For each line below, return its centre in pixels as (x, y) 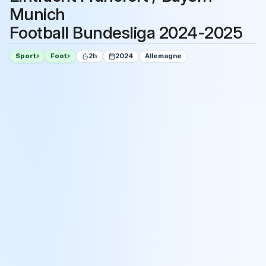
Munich (37, 15)
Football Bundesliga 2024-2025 (126, 33)
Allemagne (164, 56)
